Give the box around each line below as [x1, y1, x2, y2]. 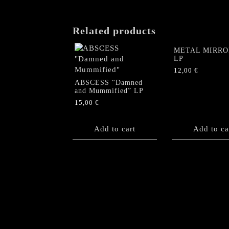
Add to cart [94, 124, 135, 133]
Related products [73, 25, 156, 36]
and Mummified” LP [75, 86, 144, 95]
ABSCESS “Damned [75, 78, 143, 86]
